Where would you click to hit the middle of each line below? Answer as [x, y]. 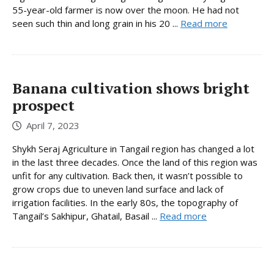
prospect [43, 106]
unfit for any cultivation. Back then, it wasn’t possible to [128, 175]
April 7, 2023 [53, 125]
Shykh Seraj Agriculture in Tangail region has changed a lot [133, 148]
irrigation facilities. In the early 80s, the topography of [125, 202]
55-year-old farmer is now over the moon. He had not [126, 10]
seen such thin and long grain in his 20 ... [96, 24]
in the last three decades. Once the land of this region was [135, 162]
